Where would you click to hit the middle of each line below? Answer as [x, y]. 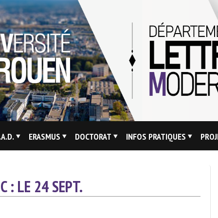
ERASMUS [45, 137]
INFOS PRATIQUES [156, 137]
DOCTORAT [93, 137]
